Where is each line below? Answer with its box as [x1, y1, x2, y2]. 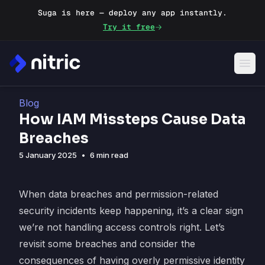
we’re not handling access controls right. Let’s [19, 221, 225, 233]
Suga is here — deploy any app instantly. [38, 8, 227, 18]
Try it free [103, 22, 155, 32]
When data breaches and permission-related [19, 188, 218, 200]
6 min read [90, 150, 128, 160]
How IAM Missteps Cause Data [19, 111, 246, 128]
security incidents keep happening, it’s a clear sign [19, 205, 243, 216]
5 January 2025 [19, 150, 77, 160]
